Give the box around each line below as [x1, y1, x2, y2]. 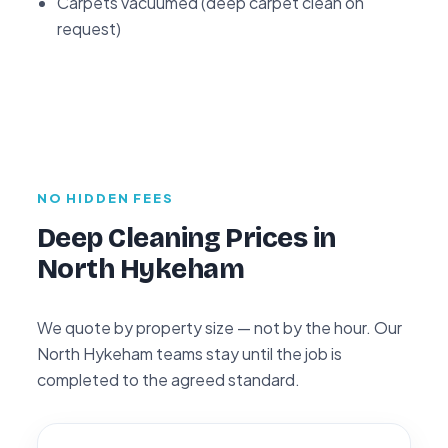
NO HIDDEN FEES [37, 189, 174, 206]
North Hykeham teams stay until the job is [37, 342, 342, 364]
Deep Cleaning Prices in [37, 221, 336, 254]
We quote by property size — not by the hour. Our [37, 316, 402, 338]
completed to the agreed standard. [37, 368, 300, 390]
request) [57, 17, 121, 39]
